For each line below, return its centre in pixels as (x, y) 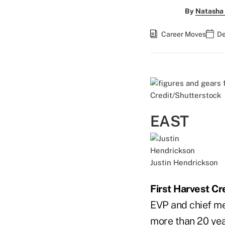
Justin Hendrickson (184, 162)
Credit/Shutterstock (186, 95)
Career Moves (184, 34)
